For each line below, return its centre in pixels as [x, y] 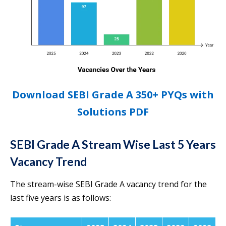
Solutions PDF [113, 112]
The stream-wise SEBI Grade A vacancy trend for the [108, 184]
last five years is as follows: [61, 198]
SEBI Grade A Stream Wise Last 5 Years [113, 145]
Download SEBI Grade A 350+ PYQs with [113, 95]
